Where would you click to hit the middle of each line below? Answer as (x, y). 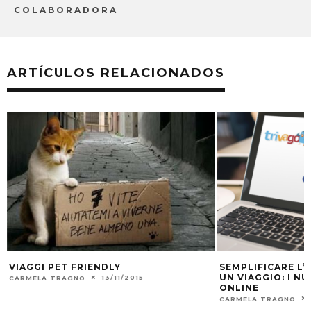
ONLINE (239, 287)
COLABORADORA (66, 10)
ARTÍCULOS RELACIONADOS (116, 73)
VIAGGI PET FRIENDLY (65, 267)
